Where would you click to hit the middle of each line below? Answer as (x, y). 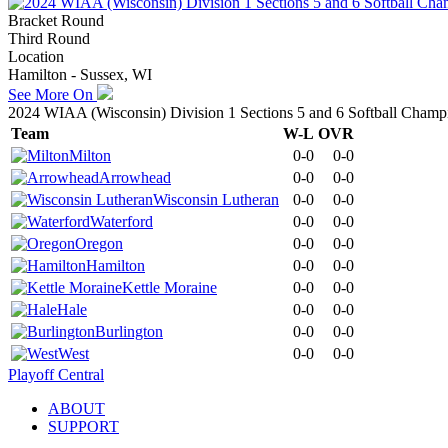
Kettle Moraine (169, 287)
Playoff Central (56, 374)
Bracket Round (56, 20)
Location (36, 56)
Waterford (121, 221)
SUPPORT (83, 426)
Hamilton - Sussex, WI (80, 74)
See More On (52, 94)
